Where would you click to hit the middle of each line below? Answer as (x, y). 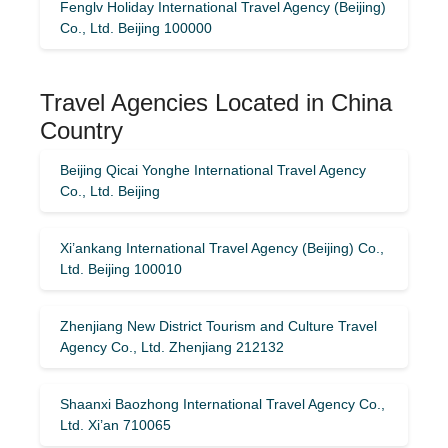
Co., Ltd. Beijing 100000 (136, 27)
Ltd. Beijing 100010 (121, 268)
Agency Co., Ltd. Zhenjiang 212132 (172, 346)
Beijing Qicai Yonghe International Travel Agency (213, 169)
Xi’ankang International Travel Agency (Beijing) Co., (222, 247)
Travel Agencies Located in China (216, 102)
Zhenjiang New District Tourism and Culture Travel (218, 325)
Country (81, 130)
